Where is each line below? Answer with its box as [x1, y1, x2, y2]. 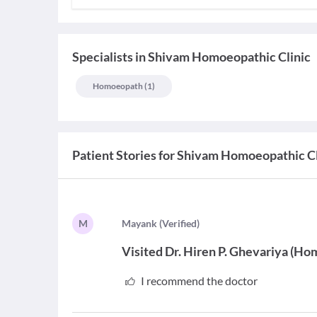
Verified [162, 217, 197, 229]
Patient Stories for [72, 147, 175, 163]
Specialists [72, 49, 133, 64]
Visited [122, 243, 163, 259]
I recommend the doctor [140, 274, 258, 287]
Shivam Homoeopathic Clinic [148, 49, 311, 64]
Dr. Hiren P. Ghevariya [165, 243, 289, 259]
